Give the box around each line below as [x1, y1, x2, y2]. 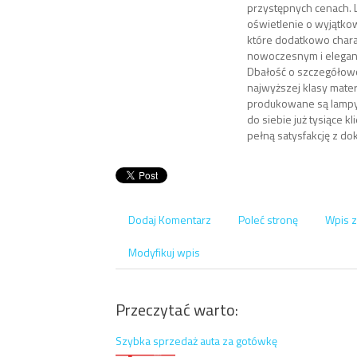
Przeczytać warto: [116, 296, 238, 322]
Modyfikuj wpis [128, 243, 200, 261]
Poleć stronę [238, 210, 298, 228]
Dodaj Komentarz [128, 210, 211, 228]
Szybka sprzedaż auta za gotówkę [116, 331, 277, 349]
